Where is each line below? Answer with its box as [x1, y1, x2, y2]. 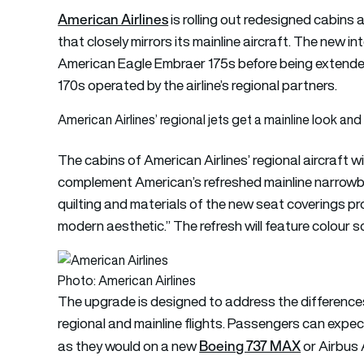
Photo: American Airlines [58, 271, 197, 289]
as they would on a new [58, 336, 200, 356]
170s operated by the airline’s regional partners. [58, 75, 338, 95]
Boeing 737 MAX [199, 335, 301, 356]
